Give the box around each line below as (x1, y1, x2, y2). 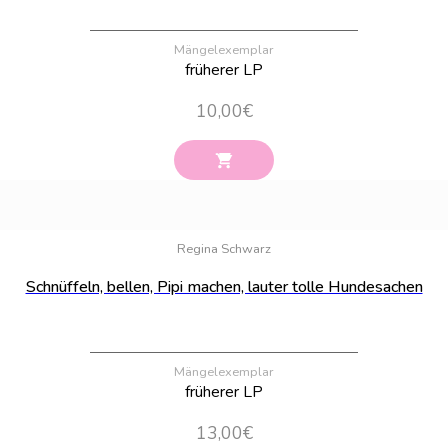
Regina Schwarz (177, 240, 271, 259)
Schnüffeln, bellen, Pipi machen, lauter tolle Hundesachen (25, 276, 423, 299)
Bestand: (391, 212, 431, 226)
